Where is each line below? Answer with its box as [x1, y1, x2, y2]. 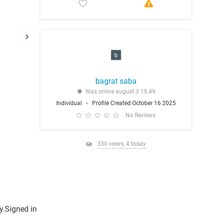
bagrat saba [95, 77, 137, 86]
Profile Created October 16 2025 [92, 100, 176, 107]
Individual [56, 100, 82, 107]
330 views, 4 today [97, 140, 146, 147]
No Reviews [125, 112, 155, 119]
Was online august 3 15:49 [85, 88, 155, 95]
